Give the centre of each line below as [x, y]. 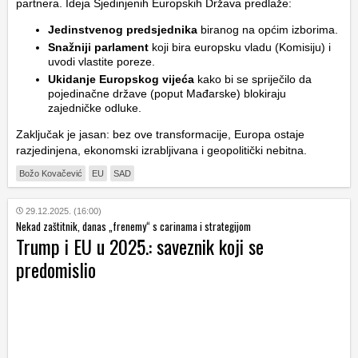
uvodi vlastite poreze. [101, 62]
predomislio [56, 270]
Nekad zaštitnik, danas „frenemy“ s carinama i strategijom [133, 227]
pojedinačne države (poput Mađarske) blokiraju [167, 94]
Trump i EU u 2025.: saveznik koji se [140, 247]
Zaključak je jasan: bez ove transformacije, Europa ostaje [160, 135]
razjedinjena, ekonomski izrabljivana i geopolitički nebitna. [161, 151]
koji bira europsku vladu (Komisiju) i [240, 48]
